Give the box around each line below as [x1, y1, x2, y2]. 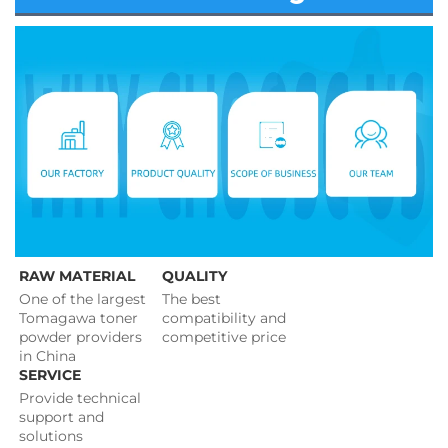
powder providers [19, 328, 142, 347]
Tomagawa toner [19, 309, 138, 328]
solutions [19, 427, 87, 446]
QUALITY [162, 267, 228, 286]
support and [19, 408, 104, 427]
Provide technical [19, 389, 141, 408]
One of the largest [19, 290, 146, 309]
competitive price [162, 328, 291, 347]
